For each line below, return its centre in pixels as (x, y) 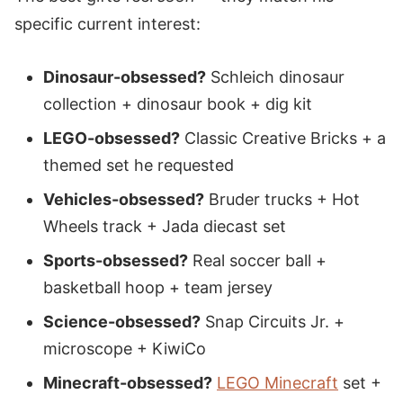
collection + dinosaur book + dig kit (178, 104)
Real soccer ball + (257, 261)
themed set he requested (139, 166)
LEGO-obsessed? (112, 139)
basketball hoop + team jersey (158, 288)
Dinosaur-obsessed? (125, 77)
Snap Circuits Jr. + (273, 322)
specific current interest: (107, 24)
